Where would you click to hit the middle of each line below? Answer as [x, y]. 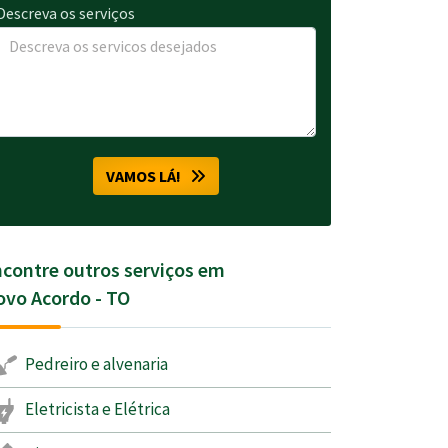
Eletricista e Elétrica [96, 408]
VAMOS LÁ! [148, 176]
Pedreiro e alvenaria [95, 364]
